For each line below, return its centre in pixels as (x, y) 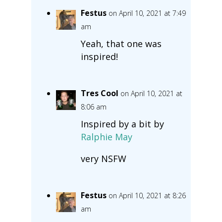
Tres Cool (99, 93)
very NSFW (103, 158)
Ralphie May (106, 137)
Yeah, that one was (121, 43)
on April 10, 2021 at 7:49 (147, 13)
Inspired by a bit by (122, 124)
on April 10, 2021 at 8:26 (147, 195)
